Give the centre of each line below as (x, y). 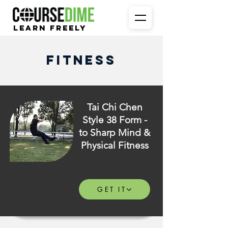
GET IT (112, 189)
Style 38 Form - (115, 120)
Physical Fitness (115, 145)
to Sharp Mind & (115, 133)
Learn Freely (50, 28)
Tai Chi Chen (115, 107)
